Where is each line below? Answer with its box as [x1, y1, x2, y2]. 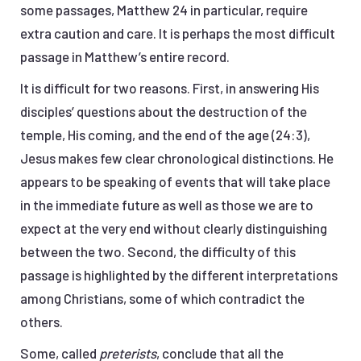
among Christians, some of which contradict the [20, 290, 305, 307]
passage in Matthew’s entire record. [20, 48, 230, 65]
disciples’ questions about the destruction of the [20, 103, 307, 120]
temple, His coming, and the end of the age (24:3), [20, 127, 310, 143]
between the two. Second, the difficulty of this [20, 243, 296, 260]
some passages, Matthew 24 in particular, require [20, 2, 308, 19]
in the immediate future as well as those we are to [20, 197, 313, 214]
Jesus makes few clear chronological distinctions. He [20, 150, 334, 167]
